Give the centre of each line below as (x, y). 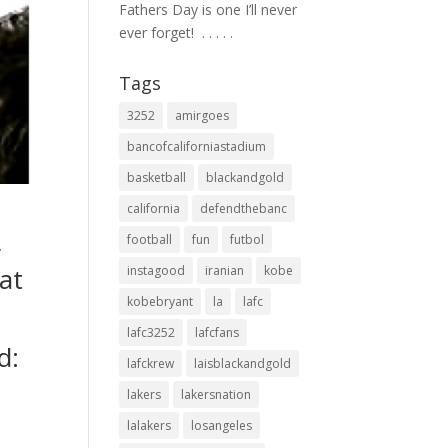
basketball (157, 177)
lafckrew (151, 363)
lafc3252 (151, 332)
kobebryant (160, 301)
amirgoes (202, 115)
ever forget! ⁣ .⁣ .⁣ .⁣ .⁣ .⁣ (176, 32)
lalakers (149, 425)
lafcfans (217, 332)
